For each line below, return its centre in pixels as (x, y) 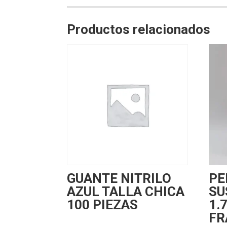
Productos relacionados (139, 29)
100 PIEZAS (102, 205)
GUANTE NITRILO (119, 179)
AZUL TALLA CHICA (126, 192)
